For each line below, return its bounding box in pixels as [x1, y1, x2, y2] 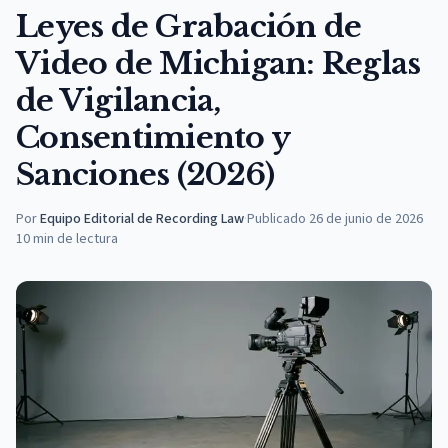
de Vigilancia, [16, 82, 221, 119]
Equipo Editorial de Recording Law [40, 209, 244, 229]
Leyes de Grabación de [16, 8, 362, 45]
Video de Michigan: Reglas [16, 45, 421, 82]
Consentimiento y [16, 119, 289, 156]
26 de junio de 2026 [309, 209, 423, 229]
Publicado [247, 209, 306, 229]
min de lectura [33, 229, 118, 249]
